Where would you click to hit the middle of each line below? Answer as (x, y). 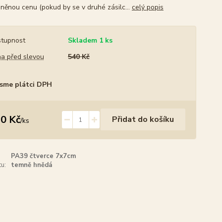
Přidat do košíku (143, 119)
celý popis (147, 7)
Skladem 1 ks (90, 40)
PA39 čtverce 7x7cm (44, 156)
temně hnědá (32, 165)
